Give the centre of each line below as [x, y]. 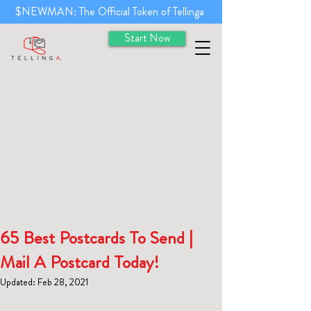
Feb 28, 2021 [63, 282]
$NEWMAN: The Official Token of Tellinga [111, 11]
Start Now [147, 38]
